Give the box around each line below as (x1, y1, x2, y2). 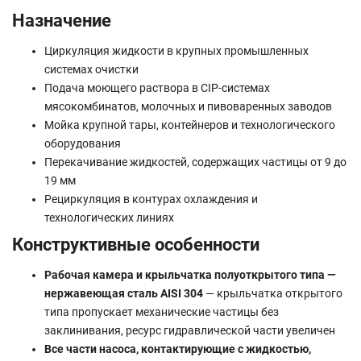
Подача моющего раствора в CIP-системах (44, 81, 270, 94)
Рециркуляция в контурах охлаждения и (44, 192, 258, 205)
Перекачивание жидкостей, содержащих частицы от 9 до (44, 155, 346, 168)
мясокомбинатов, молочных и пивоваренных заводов (44, 99, 332, 113)
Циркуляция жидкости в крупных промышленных (44, 44, 309, 57)
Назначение (12, 9, 111, 31)
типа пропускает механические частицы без (44, 305, 279, 318)
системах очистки (44, 62, 139, 76)
